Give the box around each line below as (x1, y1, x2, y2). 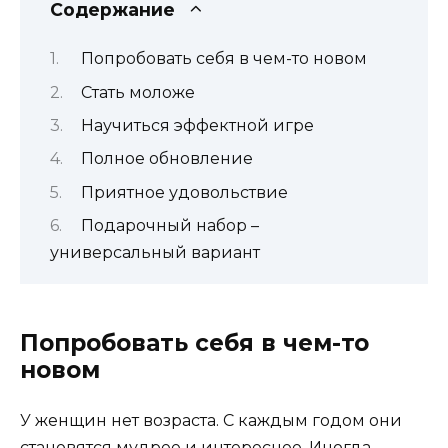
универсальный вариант (50, 243, 260, 263)
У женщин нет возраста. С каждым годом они (20, 411, 402, 431)
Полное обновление (80, 149, 253, 169)
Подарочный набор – (80, 216, 259, 236)
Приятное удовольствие (80, 182, 288, 202)
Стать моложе (80, 82, 195, 102)
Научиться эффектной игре (80, 115, 314, 135)
